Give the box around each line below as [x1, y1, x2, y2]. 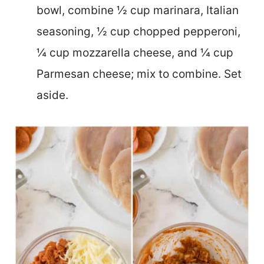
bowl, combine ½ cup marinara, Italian [37, 3, 239, 17]
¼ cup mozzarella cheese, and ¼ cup [37, 45, 233, 60]
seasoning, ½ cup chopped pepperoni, [37, 24, 240, 38]
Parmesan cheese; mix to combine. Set [37, 67, 242, 81]
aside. [37, 88, 68, 102]
